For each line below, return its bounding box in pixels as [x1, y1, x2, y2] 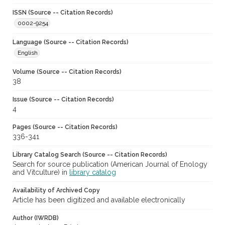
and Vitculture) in [13, 168, 69, 177]
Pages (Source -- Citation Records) [13, 124, 118, 131]
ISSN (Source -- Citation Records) [13, 9, 113, 17]
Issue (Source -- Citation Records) [13, 96, 114, 103]
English [18, 49, 38, 57]
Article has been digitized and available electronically [13, 196, 185, 204]
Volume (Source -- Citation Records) [13, 68, 122, 76]
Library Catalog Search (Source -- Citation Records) [13, 151, 167, 159]
